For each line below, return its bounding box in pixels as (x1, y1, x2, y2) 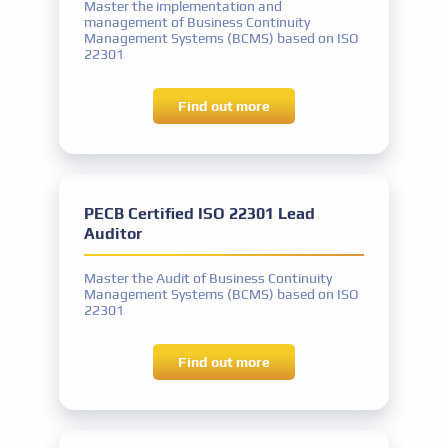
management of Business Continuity (84, 14, 310, 30)
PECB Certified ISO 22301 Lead (84, 204, 315, 223)
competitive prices (158, 107, 290, 126)
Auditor (84, 224, 142, 243)
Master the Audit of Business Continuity (84, 270, 332, 286)
